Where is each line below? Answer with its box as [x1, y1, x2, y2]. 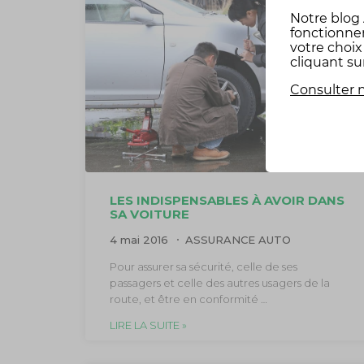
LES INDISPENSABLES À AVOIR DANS [109, 193, 344, 209]
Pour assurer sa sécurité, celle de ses [109, 260, 297, 274]
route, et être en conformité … [109, 292, 267, 306]
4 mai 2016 [109, 233, 171, 247]
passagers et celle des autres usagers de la [109, 276, 330, 290]
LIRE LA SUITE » [109, 318, 187, 332]
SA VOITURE [109, 206, 189, 223]
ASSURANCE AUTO [184, 233, 291, 247]
